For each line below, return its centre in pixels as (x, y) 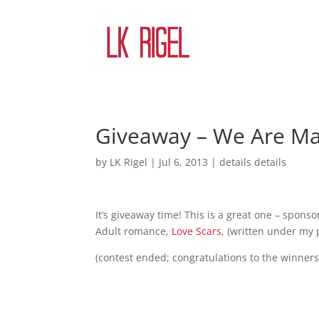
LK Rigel (129, 162)
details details (253, 162)
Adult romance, (134, 231)
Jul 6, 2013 (184, 162)
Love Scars (197, 231)
